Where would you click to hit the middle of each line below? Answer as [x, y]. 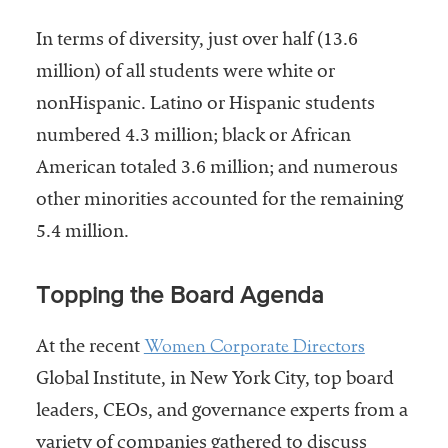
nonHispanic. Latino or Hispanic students [205, 105]
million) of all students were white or [185, 73]
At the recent [89, 348]
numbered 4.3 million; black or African [193, 137]
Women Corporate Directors [254, 348]
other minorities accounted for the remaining [219, 201]
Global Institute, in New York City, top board [214, 380]
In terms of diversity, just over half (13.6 [196, 41]
